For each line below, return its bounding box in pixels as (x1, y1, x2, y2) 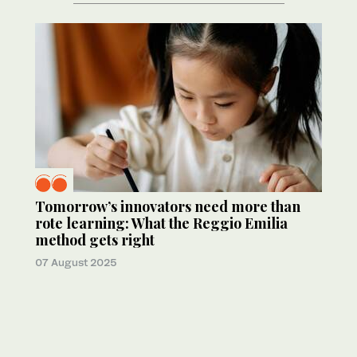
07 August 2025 (35, 256, 117, 269)
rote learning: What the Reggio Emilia (35, 214, 288, 233)
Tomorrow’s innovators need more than (35, 197, 300, 217)
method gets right (35, 230, 155, 250)
